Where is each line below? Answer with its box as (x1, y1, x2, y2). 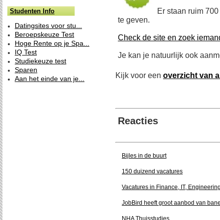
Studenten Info (10, 7, 55, 15)
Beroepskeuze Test (15, 30, 74, 38)
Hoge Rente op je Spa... (15, 39, 89, 47)
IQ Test (15, 48, 37, 56)
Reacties (118, 115, 158, 126)
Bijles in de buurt (122, 152, 166, 159)
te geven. (118, 16, 150, 24)
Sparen (15, 66, 37, 74)
